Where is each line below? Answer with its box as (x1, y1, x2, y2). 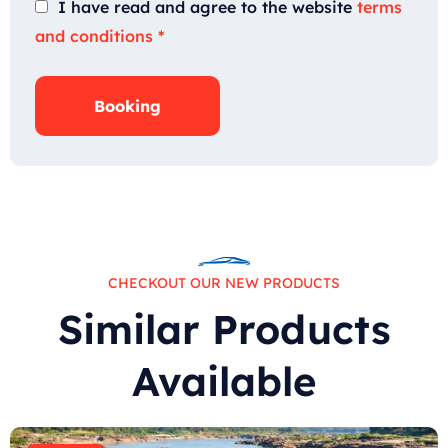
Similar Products (57, 304, 391, 355)
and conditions (35, 26, 153, 47)
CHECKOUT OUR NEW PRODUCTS (108, 274, 340, 293)
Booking (94, 96, 162, 117)
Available (132, 356, 316, 407)
